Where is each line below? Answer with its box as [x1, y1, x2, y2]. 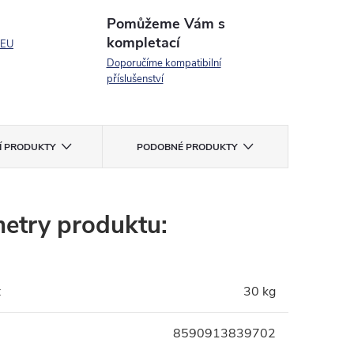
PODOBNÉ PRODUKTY [136, 141, 237, 153]
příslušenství [106, 72, 164, 86]
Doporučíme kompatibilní [106, 56, 221, 70]
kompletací [106, 33, 180, 52]
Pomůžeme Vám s [106, 14, 225, 33]
